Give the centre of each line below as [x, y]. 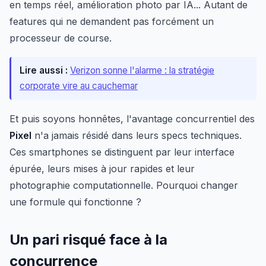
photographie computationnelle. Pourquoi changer [124, 185]
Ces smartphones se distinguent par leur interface [122, 152]
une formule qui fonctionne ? [75, 202]
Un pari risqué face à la [88, 240]
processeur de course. [61, 38]
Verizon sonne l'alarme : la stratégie [142, 70]
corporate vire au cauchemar [79, 86]
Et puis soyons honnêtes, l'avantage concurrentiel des [132, 119]
